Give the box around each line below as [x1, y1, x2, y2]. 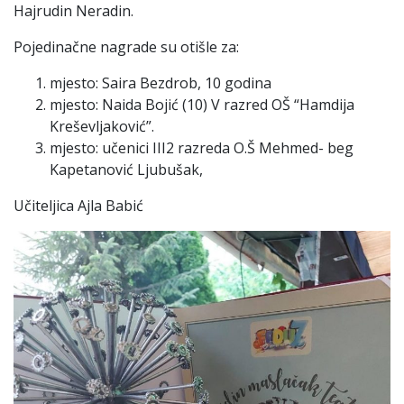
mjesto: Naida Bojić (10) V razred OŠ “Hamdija [50, 94, 354, 115]
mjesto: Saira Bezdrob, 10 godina [50, 72, 271, 93]
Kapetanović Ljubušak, [50, 159, 203, 179]
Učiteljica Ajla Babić [14, 195, 143, 216]
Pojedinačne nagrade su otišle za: [14, 36, 239, 57]
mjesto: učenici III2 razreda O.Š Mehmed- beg [50, 137, 353, 158]
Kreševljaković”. [50, 115, 154, 136]
